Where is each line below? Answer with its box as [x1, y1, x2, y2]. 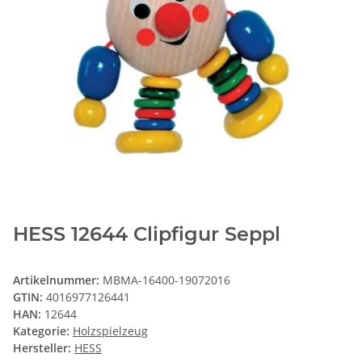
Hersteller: [13, 340, 71, 356]
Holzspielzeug [73, 323, 148, 339]
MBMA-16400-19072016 [103, 272, 230, 288]
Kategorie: [13, 323, 73, 339]
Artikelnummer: [13, 272, 103, 288]
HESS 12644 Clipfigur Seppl [13, 222, 280, 246]
